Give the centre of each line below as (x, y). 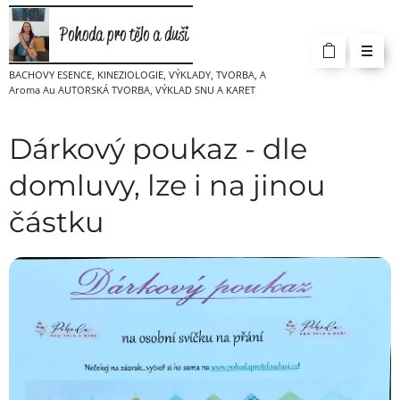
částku (57, 222)
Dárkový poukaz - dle (158, 149)
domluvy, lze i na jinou (167, 185)
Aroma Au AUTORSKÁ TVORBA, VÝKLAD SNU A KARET (132, 89)
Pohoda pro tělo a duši (124, 33)
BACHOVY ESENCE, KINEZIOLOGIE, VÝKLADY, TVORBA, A (137, 74)
